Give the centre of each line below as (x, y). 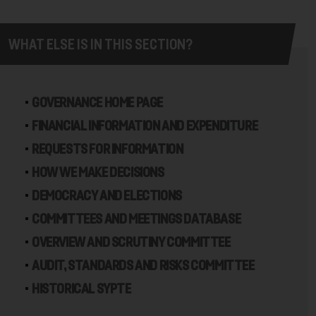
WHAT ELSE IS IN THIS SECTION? (101, 44)
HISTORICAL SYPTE (81, 288)
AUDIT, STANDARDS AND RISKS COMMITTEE (143, 265)
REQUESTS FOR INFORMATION (108, 149)
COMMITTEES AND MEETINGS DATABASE (137, 219)
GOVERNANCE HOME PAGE (97, 102)
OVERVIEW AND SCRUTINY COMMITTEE (131, 242)
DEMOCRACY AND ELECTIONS (107, 195)
